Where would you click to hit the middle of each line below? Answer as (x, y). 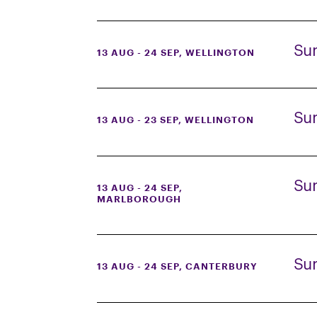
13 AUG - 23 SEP (138, 120)
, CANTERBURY (218, 266)
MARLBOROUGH (139, 199)
